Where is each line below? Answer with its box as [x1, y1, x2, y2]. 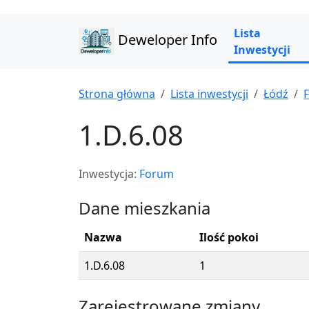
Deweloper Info [114, 30, 217, 50]
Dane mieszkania [79, 197, 210, 219]
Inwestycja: [79, 166, 139, 181]
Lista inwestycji [170, 86, 248, 101]
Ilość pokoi [199, 230, 259, 245]
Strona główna [79, 86, 155, 101]
